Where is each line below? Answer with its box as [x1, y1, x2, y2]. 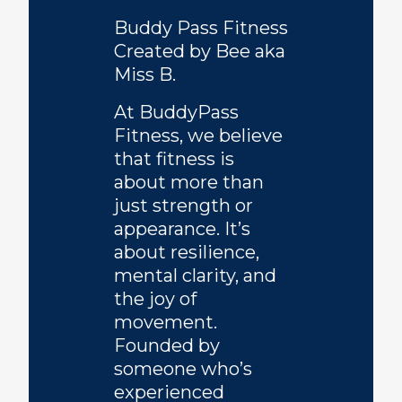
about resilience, [114, 241, 259, 263]
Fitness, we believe [114, 125, 283, 146]
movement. [114, 311, 217, 333]
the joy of [114, 288, 197, 310]
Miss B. [114, 64, 176, 85]
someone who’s [114, 358, 252, 380]
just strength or [114, 195, 253, 216]
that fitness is [114, 148, 234, 170]
